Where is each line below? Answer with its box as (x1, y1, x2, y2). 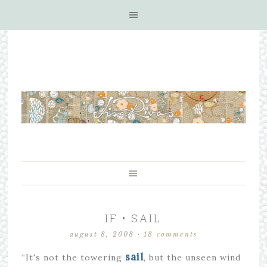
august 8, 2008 (69, 230, 135, 238)
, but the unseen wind (143, 252, 241, 263)
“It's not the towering (21, 252, 125, 263)
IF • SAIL (105, 211, 162, 225)
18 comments (144, 230, 198, 238)
